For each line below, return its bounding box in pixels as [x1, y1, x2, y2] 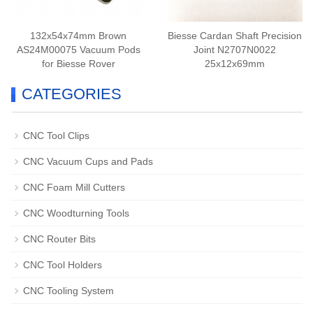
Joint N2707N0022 [194, 44, 276, 55]
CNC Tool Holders [23, 259, 102, 270]
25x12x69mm [205, 58, 265, 69]
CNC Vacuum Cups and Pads [23, 156, 153, 167]
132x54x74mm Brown [30, 30, 126, 41]
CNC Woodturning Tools [23, 208, 129, 219]
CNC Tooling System [23, 285, 114, 296]
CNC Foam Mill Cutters [23, 182, 125, 193]
